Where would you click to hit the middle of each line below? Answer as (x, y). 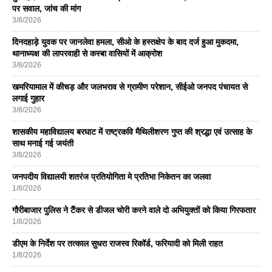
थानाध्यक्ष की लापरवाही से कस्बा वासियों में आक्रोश (87, 53)
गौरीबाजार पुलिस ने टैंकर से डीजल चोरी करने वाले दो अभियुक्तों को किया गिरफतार (134, 210)
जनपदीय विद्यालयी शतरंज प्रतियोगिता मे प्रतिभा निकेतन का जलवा (111, 176)
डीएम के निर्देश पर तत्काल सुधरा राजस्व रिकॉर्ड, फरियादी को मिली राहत (117, 243)
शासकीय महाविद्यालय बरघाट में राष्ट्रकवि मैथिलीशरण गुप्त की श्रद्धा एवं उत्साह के (132, 131)
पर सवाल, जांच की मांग (46, 8)
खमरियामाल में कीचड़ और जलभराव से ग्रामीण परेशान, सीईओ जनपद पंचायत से (130, 87)
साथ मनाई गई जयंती (43, 143)
